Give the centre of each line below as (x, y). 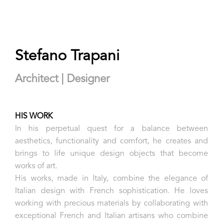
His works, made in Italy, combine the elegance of (111, 179)
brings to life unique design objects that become (111, 154)
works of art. (37, 166)
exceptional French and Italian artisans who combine (111, 216)
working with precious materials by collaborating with (111, 204)
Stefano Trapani (67, 56)
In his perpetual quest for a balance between (111, 129)
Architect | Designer (62, 79)
